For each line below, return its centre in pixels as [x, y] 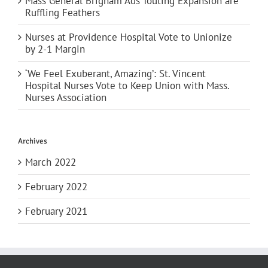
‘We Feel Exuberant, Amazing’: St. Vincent [115, 73]
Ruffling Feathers [63, 12]
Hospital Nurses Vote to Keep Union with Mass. [127, 85]
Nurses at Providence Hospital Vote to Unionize [129, 37]
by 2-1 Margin [55, 49]
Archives [33, 141]
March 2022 [51, 162]
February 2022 [56, 186]
